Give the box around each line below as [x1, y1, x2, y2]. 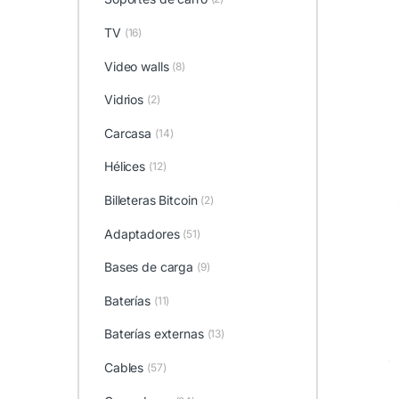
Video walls [103, 58, 169, 74]
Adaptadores [103, 225, 180, 241]
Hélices [103, 159, 146, 175]
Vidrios [103, 92, 144, 108]
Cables [103, 359, 144, 375]
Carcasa [103, 125, 152, 141]
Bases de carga [103, 259, 194, 275]
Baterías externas [103, 326, 204, 342]
